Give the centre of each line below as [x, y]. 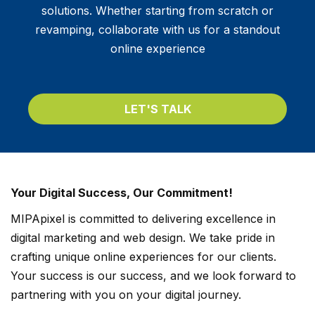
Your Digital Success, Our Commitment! [122, 193]
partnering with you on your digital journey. [126, 295]
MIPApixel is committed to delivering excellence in [143, 219]
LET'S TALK [157, 109]
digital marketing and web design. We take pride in [143, 238]
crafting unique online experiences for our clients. [143, 257]
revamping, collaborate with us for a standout [157, 30]
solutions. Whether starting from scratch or [157, 11]
